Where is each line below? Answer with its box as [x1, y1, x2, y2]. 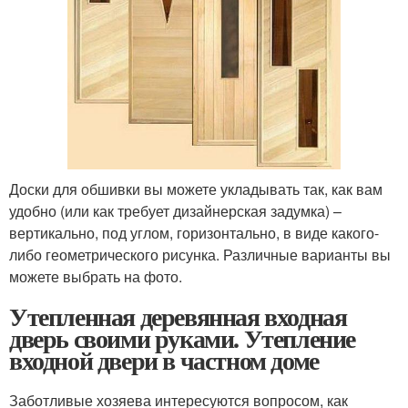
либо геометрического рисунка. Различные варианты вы [9, 244, 391, 266]
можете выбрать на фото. [9, 266, 182, 288]
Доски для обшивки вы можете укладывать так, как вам [9, 178, 382, 200]
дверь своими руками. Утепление [9, 320, 355, 358]
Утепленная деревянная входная [9, 298, 347, 336]
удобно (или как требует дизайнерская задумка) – [9, 200, 342, 222]
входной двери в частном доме [9, 342, 319, 380]
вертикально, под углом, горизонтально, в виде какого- [9, 222, 379, 244]
